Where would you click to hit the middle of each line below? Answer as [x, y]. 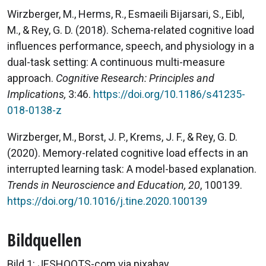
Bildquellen [44, 240]
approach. [31, 78]
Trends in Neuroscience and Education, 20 [104, 185]
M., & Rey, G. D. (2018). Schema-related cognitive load [131, 30]
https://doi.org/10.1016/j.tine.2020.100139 [107, 201]
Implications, [37, 94]
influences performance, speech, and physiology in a [131, 46]
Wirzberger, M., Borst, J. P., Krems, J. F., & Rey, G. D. [122, 137]
